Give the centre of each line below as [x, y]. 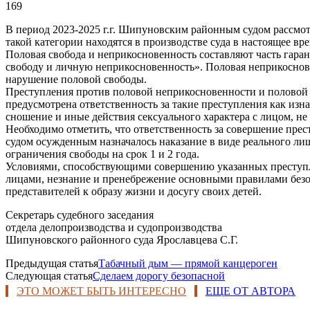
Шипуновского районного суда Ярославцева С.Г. [122, 239]
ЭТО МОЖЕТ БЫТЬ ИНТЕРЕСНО [101, 291]
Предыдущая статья [52, 263]
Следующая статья [49, 275]
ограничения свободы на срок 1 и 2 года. [102, 154]
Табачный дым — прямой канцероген [188, 263]
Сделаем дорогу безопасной [159, 275]
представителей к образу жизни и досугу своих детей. [134, 191]
